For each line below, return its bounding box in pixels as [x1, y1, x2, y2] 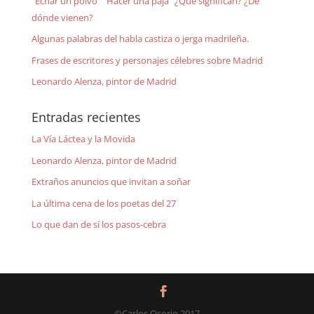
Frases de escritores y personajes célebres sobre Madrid [31, 53, 263, 67]
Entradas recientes [31, 109, 141, 126]
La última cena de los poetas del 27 [31, 196, 176, 210]
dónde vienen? [31, 11, 93, 24]
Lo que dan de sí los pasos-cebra [31, 218, 166, 231]
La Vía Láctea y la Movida [31, 132, 135, 146]
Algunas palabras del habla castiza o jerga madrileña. [31, 32, 249, 46]
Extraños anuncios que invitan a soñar [31, 175, 191, 189]
